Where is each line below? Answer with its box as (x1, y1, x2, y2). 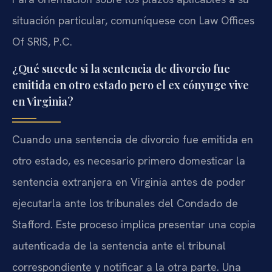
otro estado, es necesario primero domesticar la (12, 154, 245, 168)
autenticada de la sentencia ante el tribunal (12, 239, 226, 253)
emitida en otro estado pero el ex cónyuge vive (12, 78, 249, 93)
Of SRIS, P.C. (12, 34, 72, 49)
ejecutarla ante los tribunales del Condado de (12, 196, 238, 211)
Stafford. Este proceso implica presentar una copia (12, 217, 256, 232)
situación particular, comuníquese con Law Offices (12, 13, 254, 27)
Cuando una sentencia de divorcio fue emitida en (12, 132, 253, 147)
